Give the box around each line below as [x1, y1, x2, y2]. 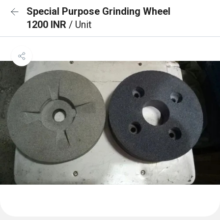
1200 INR [27, 19, 69, 30]
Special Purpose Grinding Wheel [27, 5, 170, 17]
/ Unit [69, 19, 92, 30]
